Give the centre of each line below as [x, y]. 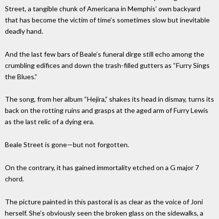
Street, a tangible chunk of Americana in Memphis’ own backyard [103, 8]
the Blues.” [21, 76]
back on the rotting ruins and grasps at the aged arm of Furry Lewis [107, 110]
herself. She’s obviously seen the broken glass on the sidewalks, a [104, 213]
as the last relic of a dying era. [50, 122]
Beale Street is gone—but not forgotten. [67, 145]
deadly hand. [24, 31]
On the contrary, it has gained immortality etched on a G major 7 [102, 167]
